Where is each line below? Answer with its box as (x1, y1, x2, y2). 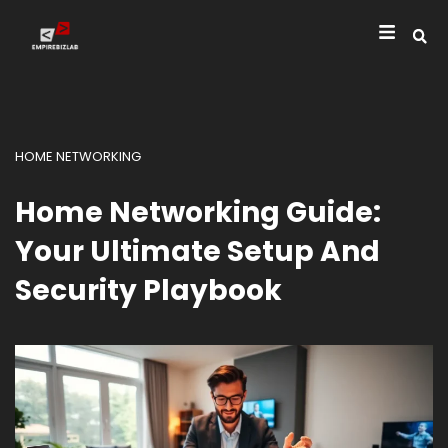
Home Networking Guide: (15, 193, 381, 232)
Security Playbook (15, 271, 282, 310)
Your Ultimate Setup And (15, 232, 380, 271)
